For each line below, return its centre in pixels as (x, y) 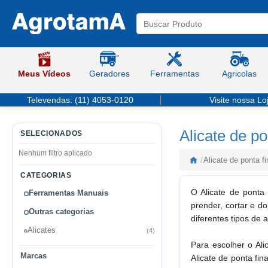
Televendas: (51, 100)
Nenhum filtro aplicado (55, 153)
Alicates (42, 230)
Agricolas (240, 74)
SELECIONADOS (51, 133)
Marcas (33, 256)
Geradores (110, 74)
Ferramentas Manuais (68, 193)
